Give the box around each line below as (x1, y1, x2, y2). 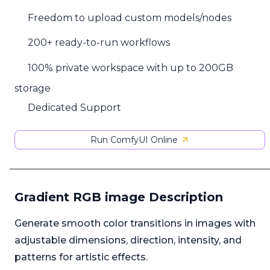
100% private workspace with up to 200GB (28, 62, 234, 74)
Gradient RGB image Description (14, 190, 223, 205)
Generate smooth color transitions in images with (14, 218, 256, 230)
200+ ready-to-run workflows (28, 37, 171, 49)
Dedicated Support (28, 101, 122, 113)
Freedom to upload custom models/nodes (28, 11, 232, 24)
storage (14, 82, 51, 94)
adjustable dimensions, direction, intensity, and (14, 234, 242, 246)
